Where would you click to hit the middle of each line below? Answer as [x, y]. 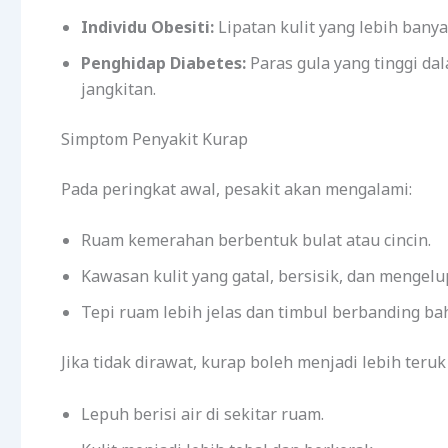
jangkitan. [118, 88]
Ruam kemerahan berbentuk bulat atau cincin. [256, 240]
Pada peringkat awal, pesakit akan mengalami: [236, 188]
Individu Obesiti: [147, 26]
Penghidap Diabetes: [163, 62]
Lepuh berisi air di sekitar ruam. [202, 413]
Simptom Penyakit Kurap [154, 138]
